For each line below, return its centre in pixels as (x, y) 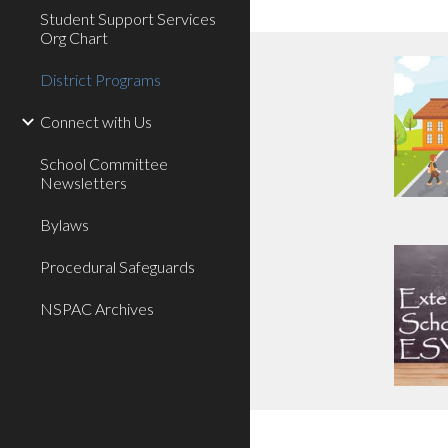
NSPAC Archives (97, 308)
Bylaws (64, 224)
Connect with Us (96, 121)
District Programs (100, 79)
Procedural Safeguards (117, 266)
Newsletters (83, 182)
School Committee (104, 163)
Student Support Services (128, 18)
